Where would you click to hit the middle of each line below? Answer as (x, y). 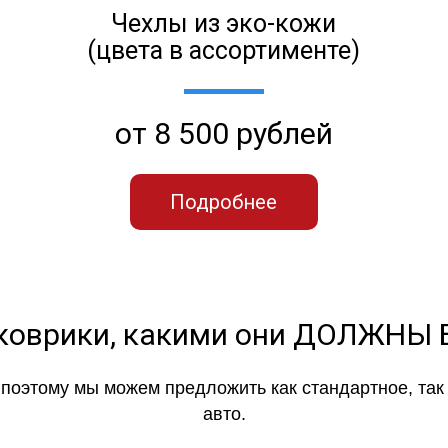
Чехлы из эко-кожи (224, 23)
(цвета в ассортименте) (224, 50)
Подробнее (224, 201)
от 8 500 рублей (223, 133)
